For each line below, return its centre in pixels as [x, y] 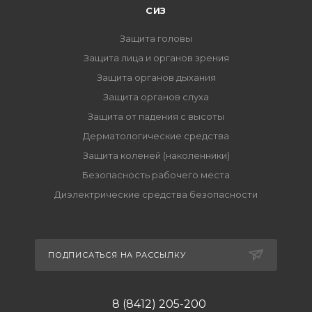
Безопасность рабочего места [156, 175]
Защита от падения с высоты [156, 116]
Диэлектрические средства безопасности [156, 194]
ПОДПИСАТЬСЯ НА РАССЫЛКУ [117, 255]
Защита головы [156, 38]
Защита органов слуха [156, 97]
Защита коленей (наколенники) [156, 155]
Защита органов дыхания [156, 77]
